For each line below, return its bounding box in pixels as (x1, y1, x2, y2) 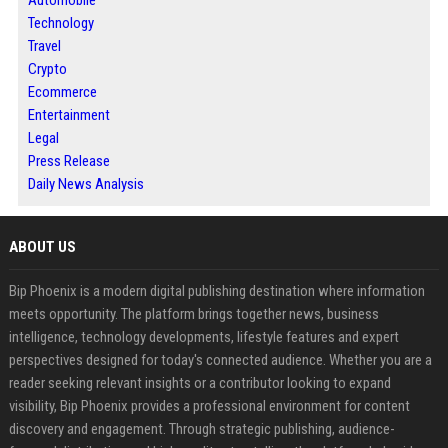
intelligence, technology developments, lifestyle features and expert (8, 328, 399, 347)
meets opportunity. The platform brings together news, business (8, 305, 379, 324)
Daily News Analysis (27, 175, 144, 194)
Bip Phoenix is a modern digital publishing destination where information (8, 282, 425, 301)
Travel (27, 37, 61, 56)
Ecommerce (27, 83, 97, 102)
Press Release (27, 152, 110, 171)
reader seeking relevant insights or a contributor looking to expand (8, 374, 391, 393)
